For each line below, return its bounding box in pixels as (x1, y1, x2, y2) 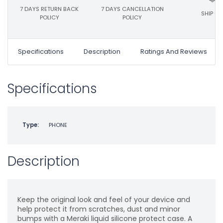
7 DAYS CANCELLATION (101, 5, 164, 13)
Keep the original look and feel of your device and (17, 195, 190, 205)
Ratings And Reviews (140, 47, 207, 57)
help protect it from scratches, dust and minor (17, 204, 180, 215)
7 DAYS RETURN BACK (20, 5, 79, 13)
